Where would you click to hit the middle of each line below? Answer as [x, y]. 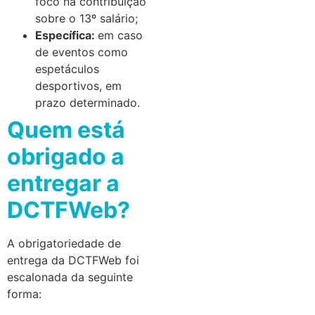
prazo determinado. [88, 103]
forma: [24, 294]
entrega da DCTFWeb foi [73, 261]
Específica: [66, 36]
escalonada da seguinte [70, 277]
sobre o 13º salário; [86, 19]
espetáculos [67, 69]
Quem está [66, 130]
